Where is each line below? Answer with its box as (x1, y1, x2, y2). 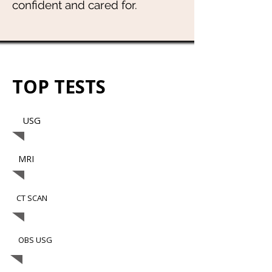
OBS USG (16, 234, 52, 245)
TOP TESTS (12, 74, 110, 99)
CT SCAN (16, 192, 47, 203)
